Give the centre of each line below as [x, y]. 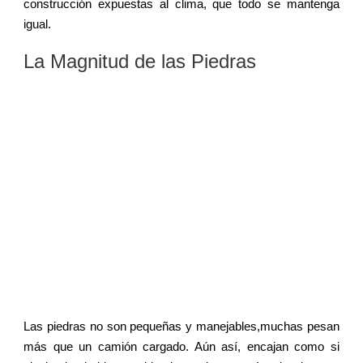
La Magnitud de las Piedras [140, 61]
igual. [37, 23]
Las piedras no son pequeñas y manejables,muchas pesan [181, 326]
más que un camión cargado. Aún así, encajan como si [181, 346]
